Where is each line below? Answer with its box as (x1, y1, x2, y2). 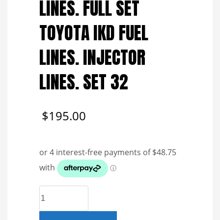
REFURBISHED (39, 196, 82, 206)
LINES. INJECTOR (39, 44, 145, 71)
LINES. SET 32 (39, 68, 128, 95)
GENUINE (39, 186, 68, 195)
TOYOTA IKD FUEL (39, 19, 148, 46)
